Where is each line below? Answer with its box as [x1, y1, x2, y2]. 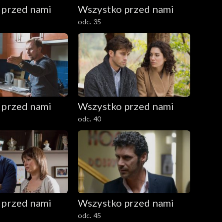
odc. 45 [77, 211, 102, 220]
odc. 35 [77, 17, 102, 26]
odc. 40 [77, 114, 102, 123]
